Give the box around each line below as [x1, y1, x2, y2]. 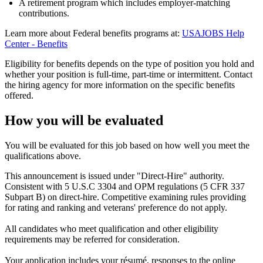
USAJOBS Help [182, 28, 244, 38]
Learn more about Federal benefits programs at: [5, 28, 182, 38]
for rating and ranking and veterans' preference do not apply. [5, 202, 227, 213]
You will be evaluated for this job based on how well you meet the [5, 140, 249, 150]
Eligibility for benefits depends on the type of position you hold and [5, 58, 254, 69]
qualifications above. [5, 150, 81, 161]
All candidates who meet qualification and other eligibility [5, 223, 218, 234]
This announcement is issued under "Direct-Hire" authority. [5, 170, 224, 181]
